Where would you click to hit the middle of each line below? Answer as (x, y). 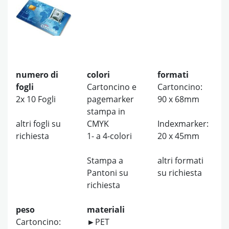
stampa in (107, 112)
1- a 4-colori (109, 136)
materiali (106, 210)
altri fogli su (38, 124)
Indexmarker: (183, 124)
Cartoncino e (111, 87)
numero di (37, 75)
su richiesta (180, 173)
